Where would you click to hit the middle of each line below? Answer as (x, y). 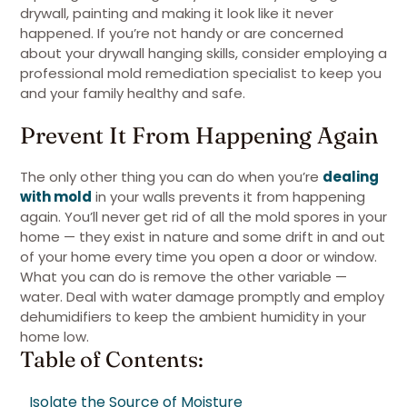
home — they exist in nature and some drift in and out (203, 237)
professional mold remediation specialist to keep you (201, 73)
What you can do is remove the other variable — (184, 277)
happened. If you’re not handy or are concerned (182, 33)
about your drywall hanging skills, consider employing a (203, 53)
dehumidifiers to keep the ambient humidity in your (193, 317)
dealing (351, 177)
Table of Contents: (112, 359)
